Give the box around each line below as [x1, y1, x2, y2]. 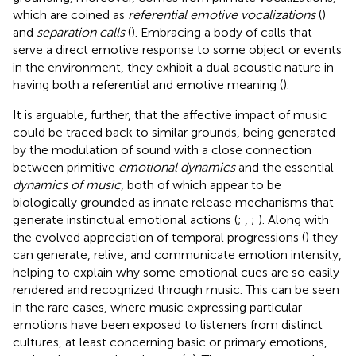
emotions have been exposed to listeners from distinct [13, 316, 323, 332]
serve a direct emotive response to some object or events [13, 41, 342, 57]
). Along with [258, 211, 329, 227]
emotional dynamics [118, 159, 235, 175]
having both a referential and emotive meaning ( [13, 76, 283, 92]
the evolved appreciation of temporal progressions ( [13, 229, 305, 245]
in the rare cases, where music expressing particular [13, 299, 302, 315]
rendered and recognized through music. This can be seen [13, 281, 339, 297]
